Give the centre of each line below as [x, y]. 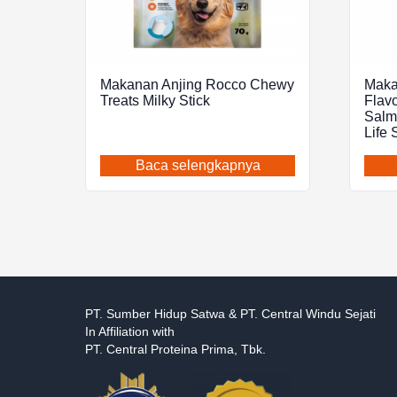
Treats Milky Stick [155, 101]
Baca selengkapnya [198, 166]
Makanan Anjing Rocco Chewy [197, 85]
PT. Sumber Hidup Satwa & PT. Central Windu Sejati [230, 313]
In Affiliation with [130, 331]
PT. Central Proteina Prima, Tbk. [175, 349]
